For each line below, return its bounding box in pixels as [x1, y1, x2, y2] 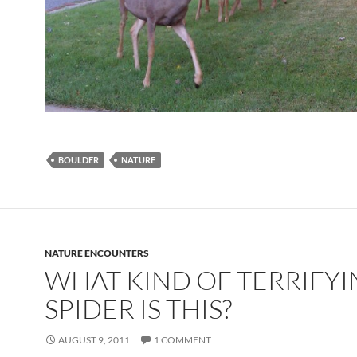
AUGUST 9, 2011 [58, 333, 130, 346]
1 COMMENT [154, 333, 211, 346]
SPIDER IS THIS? [45, 292, 232, 325]
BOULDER [58, 154, 99, 165]
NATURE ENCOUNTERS [45, 246, 149, 259]
